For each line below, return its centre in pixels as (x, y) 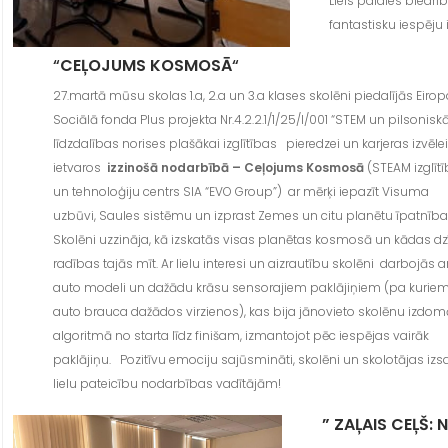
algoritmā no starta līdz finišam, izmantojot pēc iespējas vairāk (240, 336)
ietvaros (79, 168)
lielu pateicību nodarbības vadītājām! (168, 384)
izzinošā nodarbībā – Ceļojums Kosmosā (236, 168)
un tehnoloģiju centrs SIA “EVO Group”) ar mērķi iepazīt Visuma (240, 192)
